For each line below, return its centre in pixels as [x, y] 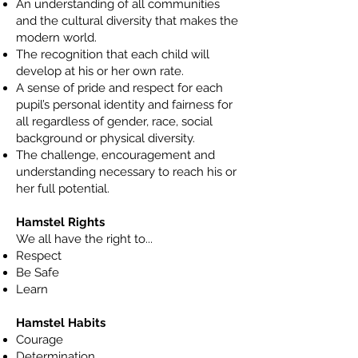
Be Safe [38, 272]
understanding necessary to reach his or [126, 172]
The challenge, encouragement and [115, 155]
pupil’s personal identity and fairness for [124, 105]
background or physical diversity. [105, 138]
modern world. [56, 38]
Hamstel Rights [60, 222]
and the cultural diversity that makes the [127, 21]
